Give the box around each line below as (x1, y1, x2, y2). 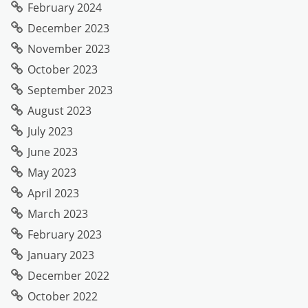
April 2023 (27, 185, 79, 201)
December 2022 (27, 267, 109, 283)
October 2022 (27, 288, 98, 304)
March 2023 (27, 206, 88, 221)
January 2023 (27, 247, 94, 263)
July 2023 (27, 123, 73, 139)
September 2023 (27, 82, 113, 98)
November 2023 (27, 41, 110, 56)
